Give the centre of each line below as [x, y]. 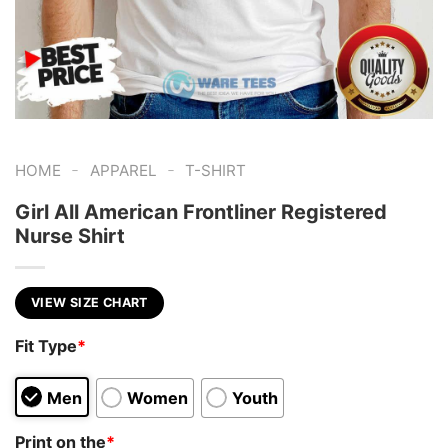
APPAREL [123, 170]
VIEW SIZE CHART [89, 302]
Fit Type [46, 346]
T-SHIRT [216, 170]
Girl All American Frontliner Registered [201, 211]
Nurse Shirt [70, 235]
